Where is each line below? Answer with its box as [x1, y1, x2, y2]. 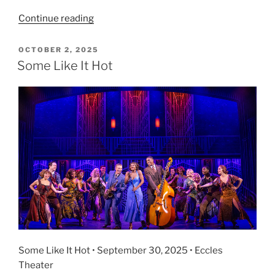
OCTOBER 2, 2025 [18, 45, 99, 55]
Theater [18, 259, 53, 271]
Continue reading [18, 13, 94, 25]
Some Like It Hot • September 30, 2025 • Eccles [18, 244, 223, 256]
